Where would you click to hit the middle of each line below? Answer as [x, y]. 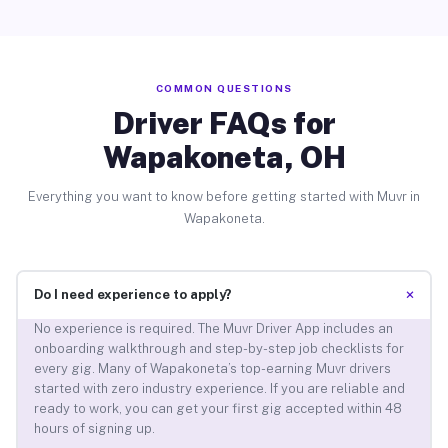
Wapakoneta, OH [224, 156]
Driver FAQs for [224, 122]
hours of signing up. [94, 429]
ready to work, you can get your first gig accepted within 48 [217, 409]
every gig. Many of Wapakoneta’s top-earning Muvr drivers [212, 369]
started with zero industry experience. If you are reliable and [219, 389]
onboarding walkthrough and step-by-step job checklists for [218, 349]
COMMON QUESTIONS [224, 87]
